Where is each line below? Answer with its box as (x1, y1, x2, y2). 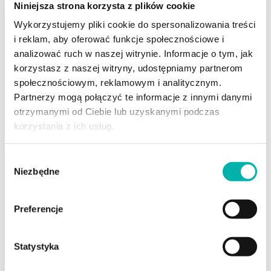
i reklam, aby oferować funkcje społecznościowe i (14, 33, 224, 44)
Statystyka (14, 241, 59, 252)
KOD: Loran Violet (96, 4, 175, 15)
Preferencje (14, 203, 64, 214)
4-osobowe (27, 205, 77, 217)
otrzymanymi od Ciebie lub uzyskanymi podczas (14, 106, 220, 117)
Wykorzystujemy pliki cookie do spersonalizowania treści (14, 19, 256, 30)
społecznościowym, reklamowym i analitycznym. (14, 77, 221, 88)
